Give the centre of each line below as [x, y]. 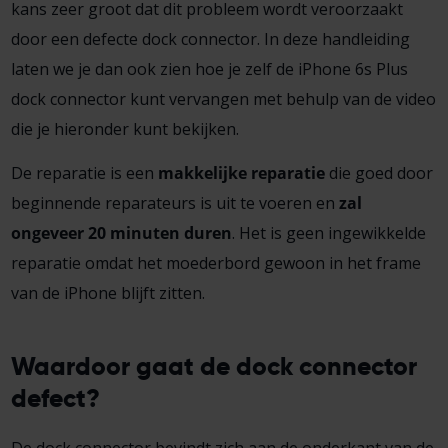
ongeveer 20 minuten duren [121, 232]
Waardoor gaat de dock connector [213, 365]
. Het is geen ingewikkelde [328, 232]
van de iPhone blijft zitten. [107, 292]
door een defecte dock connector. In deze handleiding [210, 38]
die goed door [378, 172]
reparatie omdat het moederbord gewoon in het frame [215, 262]
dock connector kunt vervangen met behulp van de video [223, 98]
